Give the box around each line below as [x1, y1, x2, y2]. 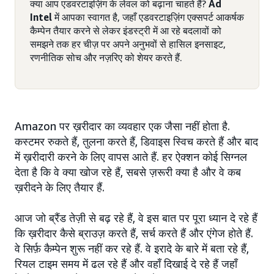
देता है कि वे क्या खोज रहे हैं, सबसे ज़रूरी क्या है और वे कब [15, 165, 241, 179]
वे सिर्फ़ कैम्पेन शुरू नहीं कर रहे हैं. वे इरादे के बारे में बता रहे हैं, [15, 242, 249, 256]
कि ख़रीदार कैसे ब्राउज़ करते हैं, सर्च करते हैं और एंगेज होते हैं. [15, 226, 253, 240]
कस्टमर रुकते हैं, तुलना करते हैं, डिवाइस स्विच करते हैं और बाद [15, 135, 258, 149]
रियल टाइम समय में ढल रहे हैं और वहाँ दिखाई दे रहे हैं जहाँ [15, 257, 237, 271]
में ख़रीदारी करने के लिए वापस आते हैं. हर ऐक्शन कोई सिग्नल [15, 150, 247, 164]
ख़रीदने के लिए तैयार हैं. [15, 180, 105, 194]
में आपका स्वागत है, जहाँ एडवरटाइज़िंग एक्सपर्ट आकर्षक [52, 11, 244, 24]
